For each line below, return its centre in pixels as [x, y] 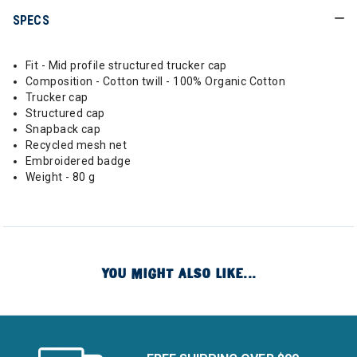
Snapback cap [63, 129]
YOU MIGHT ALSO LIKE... [178, 274]
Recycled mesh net [76, 145]
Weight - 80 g [61, 177]
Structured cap [65, 113]
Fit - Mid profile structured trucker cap [126, 65]
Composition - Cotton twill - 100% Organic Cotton [156, 81]
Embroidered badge [78, 161]
